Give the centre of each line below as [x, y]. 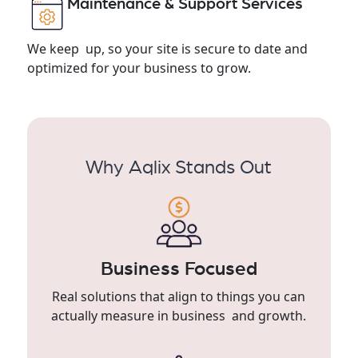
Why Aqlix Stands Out [179, 168]
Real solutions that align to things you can [179, 297]
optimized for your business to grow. [139, 68]
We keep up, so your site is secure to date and [167, 49]
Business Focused [179, 270]
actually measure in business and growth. [179, 316]
